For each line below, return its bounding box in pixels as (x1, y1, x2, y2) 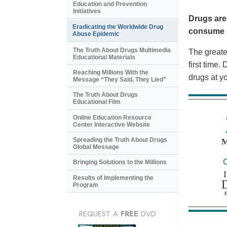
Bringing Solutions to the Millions (73, 159, 167, 166)
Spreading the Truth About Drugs (73, 136, 167, 144)
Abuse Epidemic (72, 30, 120, 38)
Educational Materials (73, 53, 135, 61)
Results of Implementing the (73, 174, 154, 181)
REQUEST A (79, 208, 121, 220)
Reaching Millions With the (73, 68, 148, 76)
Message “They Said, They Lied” (73, 75, 166, 83)
